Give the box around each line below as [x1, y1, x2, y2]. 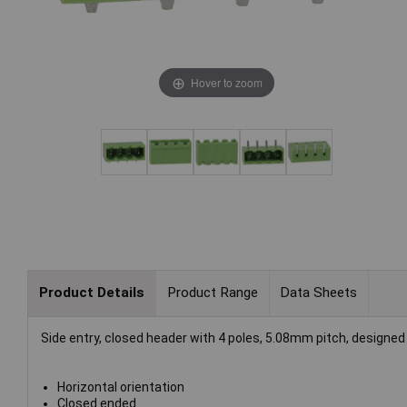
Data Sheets [280, 284, 358, 302]
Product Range [166, 284, 258, 302]
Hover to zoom [190, 74, 263, 90]
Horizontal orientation [56, 379, 184, 394]
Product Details [38, 284, 144, 302]
